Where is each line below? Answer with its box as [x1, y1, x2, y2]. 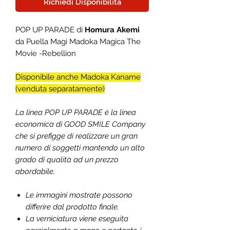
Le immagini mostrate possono [26, 190, 132, 200]
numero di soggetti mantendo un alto [15, 143, 145, 152]
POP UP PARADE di [15, 25, 85, 34]
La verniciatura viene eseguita [26, 214, 128, 223]
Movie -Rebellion [15, 49, 76, 58]
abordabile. [15, 167, 57, 176]
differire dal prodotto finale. [26, 202, 119, 212]
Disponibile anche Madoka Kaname [15, 72, 141, 82]
